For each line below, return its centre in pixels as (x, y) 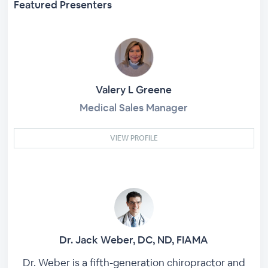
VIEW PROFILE (134, 138)
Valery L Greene (134, 89)
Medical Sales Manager (134, 107)
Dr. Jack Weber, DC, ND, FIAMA (134, 240)
